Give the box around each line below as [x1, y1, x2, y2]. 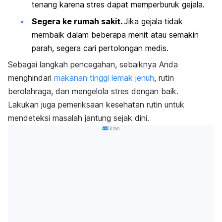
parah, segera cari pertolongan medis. [32, 43, 168, 53]
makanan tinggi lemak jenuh [54, 73, 154, 83]
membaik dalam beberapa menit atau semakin [32, 29, 199, 40]
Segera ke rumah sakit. [32, 16, 124, 26]
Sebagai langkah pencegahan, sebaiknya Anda [8, 59, 178, 70]
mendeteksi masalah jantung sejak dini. [8, 113, 149, 123]
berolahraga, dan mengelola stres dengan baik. [8, 86, 178, 97]
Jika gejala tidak [124, 16, 183, 26]
